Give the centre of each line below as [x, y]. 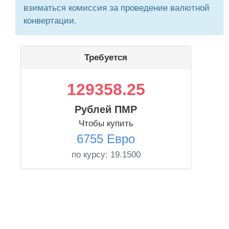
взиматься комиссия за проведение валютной [117, 8]
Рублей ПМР [106, 109]
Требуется [106, 58]
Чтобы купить [106, 123]
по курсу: [91, 155]
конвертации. [50, 21]
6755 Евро [106, 139]
